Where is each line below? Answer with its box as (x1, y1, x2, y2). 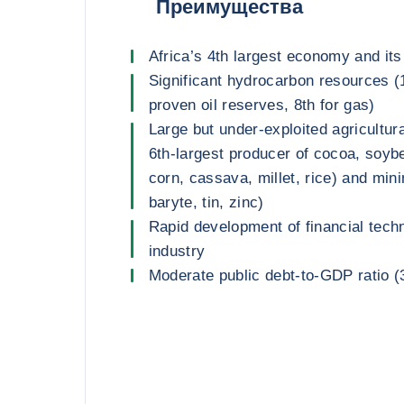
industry (148, 243, 206, 260)
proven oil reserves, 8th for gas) (148, 96, 375, 114)
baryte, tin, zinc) (148, 194, 264, 211)
